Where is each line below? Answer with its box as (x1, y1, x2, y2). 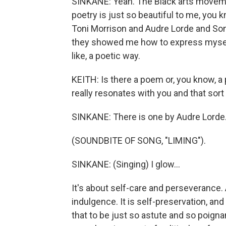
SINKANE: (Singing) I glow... (72, 159, 180, 169)
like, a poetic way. (72, 50, 140, 61)
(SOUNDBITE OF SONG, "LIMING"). (72, 135, 206, 146)
